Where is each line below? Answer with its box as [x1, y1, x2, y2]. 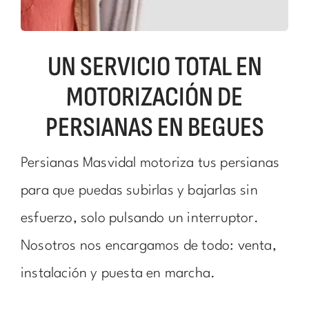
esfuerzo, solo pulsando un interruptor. [20, 212, 259, 226]
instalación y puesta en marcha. [20, 267, 216, 281]
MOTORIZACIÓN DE [66, 81, 243, 114]
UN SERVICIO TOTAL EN [47, 50, 262, 84]
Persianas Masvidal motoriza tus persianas [20, 157, 280, 171]
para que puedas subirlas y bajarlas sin [20, 184, 258, 199]
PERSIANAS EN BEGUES [45, 111, 264, 145]
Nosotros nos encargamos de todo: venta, [20, 239, 277, 254]
